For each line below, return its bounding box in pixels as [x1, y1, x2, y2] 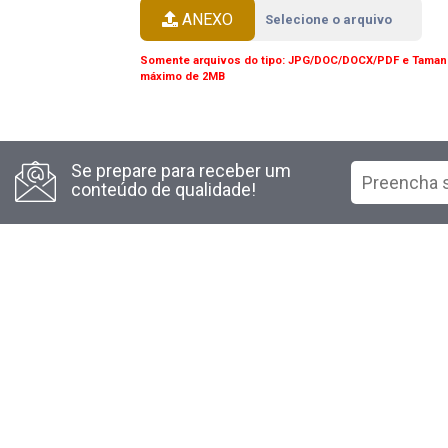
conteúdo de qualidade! [71, 179, 256, 200]
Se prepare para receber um [71, 160, 291, 181]
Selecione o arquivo [264, 12, 392, 27]
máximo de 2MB [139, 70, 225, 83]
